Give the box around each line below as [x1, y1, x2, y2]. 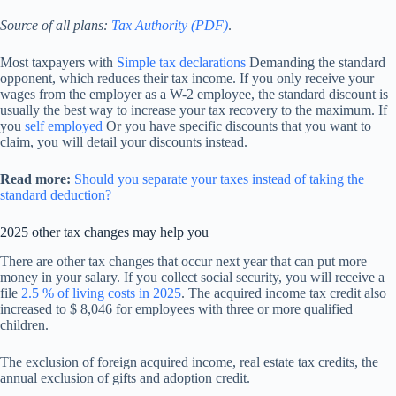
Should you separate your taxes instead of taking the [74, 171, 364, 187]
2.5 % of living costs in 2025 [21, 285, 181, 301]
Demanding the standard [246, 54, 385, 70]
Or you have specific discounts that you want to [103, 118, 371, 133]
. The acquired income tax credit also [181, 285, 386, 301]
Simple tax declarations [117, 54, 246, 70]
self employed [25, 118, 103, 133]
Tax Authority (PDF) [111, 17, 228, 33]
